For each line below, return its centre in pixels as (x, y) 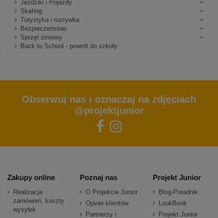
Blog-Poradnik (178, 192)
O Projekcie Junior (112, 192)
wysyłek (25, 209)
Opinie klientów (107, 203)
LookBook (173, 203)
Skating (31, 11)
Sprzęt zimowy (41, 37)
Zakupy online (31, 178)
